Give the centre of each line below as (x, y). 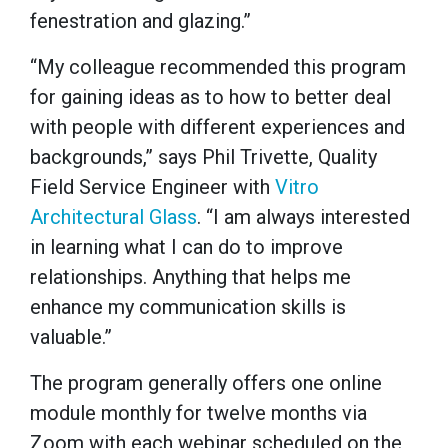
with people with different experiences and (217, 127)
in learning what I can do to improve (186, 247)
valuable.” (71, 337)
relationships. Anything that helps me (190, 277)
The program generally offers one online (206, 383)
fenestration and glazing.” (140, 21)
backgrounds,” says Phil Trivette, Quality (203, 157)
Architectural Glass (113, 217)
